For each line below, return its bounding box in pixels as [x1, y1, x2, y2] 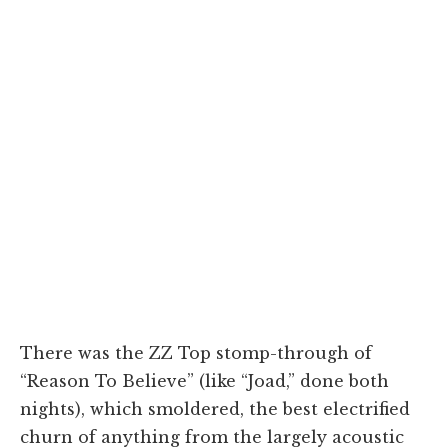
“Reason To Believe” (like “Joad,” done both [20, 370, 389, 391]
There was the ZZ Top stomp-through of [20, 342, 372, 363]
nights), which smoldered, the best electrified [20, 398, 410, 419]
